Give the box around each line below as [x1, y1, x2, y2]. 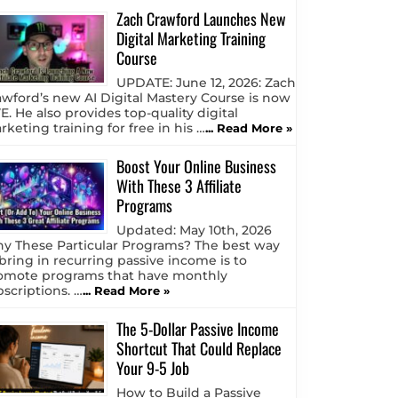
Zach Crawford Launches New [116, 7, 286, 31]
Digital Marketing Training [116, 27, 266, 51]
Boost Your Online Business [116, 155, 276, 179]
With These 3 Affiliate [116, 174, 242, 198]
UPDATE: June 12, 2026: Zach [116, 75, 296, 92]
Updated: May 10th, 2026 [116, 222, 272, 239]
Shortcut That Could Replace [116, 337, 282, 361]
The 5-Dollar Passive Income [116, 317, 279, 341]
